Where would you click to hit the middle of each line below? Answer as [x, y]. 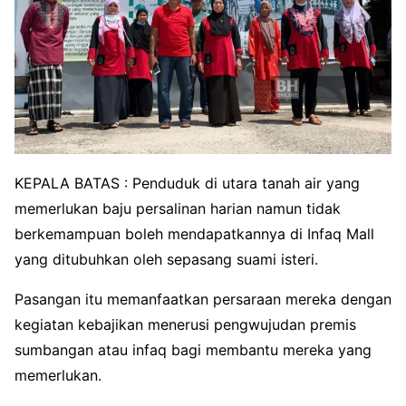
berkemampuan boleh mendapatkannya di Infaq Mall [194, 233]
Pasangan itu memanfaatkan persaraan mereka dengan [203, 299]
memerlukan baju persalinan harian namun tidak [178, 208]
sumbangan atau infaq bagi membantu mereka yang [193, 349]
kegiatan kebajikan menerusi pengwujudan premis [185, 324]
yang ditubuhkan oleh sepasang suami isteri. [166, 259]
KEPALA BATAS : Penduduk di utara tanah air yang [187, 183]
